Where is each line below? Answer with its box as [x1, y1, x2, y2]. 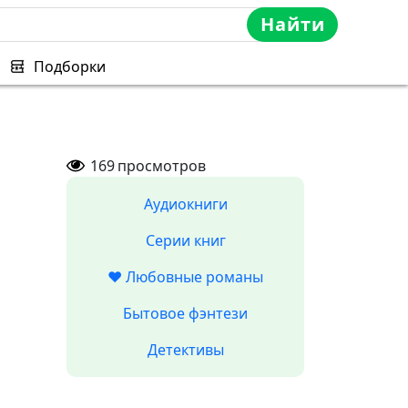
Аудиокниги [143, 194, 228, 214]
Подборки [34, 56, 106, 76]
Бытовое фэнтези [123, 303, 248, 323]
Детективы [147, 340, 224, 360]
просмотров [117, 156, 206, 176]
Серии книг [145, 230, 226, 250]
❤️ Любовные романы [107, 267, 263, 287]
